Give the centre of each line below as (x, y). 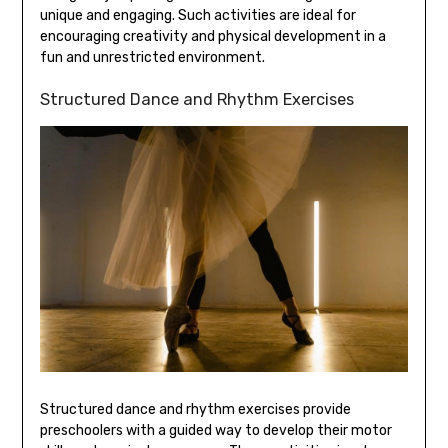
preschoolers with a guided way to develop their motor (215, 431)
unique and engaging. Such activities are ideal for (197, 16)
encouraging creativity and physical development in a (212, 37)
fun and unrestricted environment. (152, 58)
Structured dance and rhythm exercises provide (195, 410)
